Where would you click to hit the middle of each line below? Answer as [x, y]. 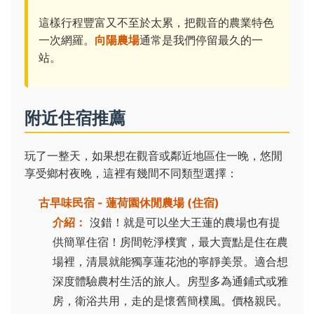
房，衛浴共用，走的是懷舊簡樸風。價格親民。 [170, 301]
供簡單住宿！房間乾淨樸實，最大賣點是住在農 [170, 242]
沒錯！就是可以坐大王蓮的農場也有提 [183, 223]
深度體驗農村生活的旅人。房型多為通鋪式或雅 [170, 281]
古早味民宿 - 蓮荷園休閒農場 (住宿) [129, 203]
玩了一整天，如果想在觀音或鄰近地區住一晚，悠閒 [153, 156]
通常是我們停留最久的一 [201, 40]
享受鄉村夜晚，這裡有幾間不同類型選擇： [131, 173]
